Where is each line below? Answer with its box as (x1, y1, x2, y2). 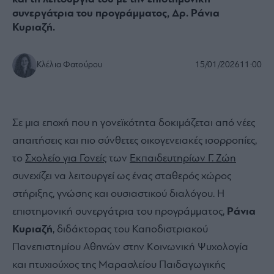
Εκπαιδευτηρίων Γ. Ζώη (130, 153, 236, 165)
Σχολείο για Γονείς (25, 153, 106, 165)
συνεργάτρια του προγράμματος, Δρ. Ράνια (12, 8, 220, 20)
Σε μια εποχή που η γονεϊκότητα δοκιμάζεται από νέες (12, 117, 255, 130)
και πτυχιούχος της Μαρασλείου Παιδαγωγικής (12, 259, 225, 272)
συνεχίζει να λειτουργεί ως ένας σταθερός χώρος (12, 171, 231, 183)
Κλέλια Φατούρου (37, 61, 103, 70)
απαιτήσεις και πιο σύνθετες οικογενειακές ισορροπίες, (12, 135, 257, 147)
